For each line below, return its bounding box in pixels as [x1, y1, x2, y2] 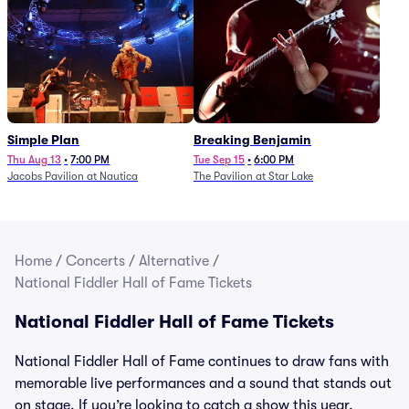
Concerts [66, 253, 125, 269]
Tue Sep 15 [194, 153, 245, 166]
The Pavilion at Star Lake [194, 170, 313, 183]
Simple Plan [7, 132, 79, 147]
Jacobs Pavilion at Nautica [7, 170, 138, 183]
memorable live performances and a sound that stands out [15, 375, 392, 392]
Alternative [139, 253, 209, 269]
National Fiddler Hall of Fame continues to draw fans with [15, 353, 389, 370]
